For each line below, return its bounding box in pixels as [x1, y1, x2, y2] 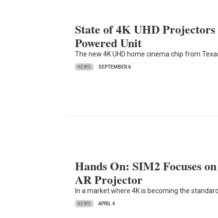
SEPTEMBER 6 [98, 64, 131, 70]
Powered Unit [75, 34, 142, 52]
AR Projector [75, 171, 143, 188]
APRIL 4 [98, 201, 115, 207]
